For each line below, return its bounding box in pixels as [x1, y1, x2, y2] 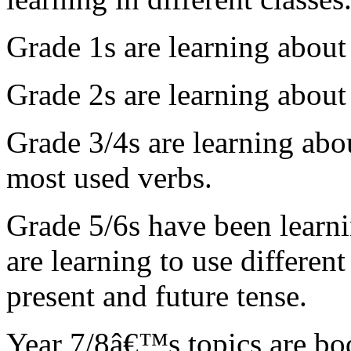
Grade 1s [6, 30, 124, 63]
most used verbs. [6, 161, 212, 194]
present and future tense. [6, 279, 307, 313]
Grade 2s [6, 78, 124, 111]
